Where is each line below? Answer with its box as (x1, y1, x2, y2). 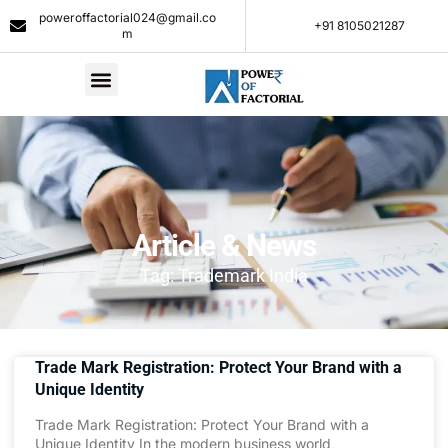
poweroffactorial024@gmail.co (39, 10, 217, 25)
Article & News (132, 228, 316, 263)
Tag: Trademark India (140, 265, 308, 286)
